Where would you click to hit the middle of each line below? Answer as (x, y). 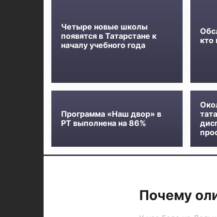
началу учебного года (103, 45)
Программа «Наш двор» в (111, 114)
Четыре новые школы (104, 26)
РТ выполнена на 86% (103, 123)
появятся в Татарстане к (108, 36)
